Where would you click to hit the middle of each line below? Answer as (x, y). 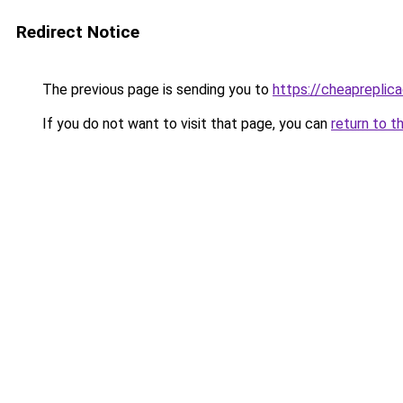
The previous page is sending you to (156, 90)
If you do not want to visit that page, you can (185, 124)
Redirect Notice (78, 32)
